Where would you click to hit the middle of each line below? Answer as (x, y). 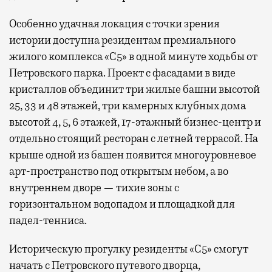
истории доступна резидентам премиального (122, 40)
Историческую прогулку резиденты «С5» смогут (129, 249)
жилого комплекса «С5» (69, 57)
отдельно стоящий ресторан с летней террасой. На (134, 139)
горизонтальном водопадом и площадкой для (122, 204)
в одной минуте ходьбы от (193, 57)
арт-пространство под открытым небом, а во (119, 172)
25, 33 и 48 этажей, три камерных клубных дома (127, 106)
